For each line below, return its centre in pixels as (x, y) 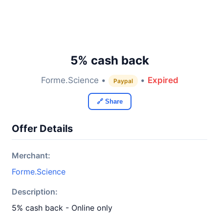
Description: (35, 192)
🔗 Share (109, 101)
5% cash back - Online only (62, 208)
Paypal (123, 81)
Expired (163, 80)
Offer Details (42, 129)
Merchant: (31, 155)
